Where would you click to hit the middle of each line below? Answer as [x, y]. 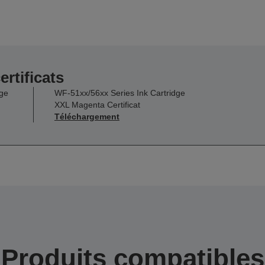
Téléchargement [87, 116]
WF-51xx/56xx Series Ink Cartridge [119, 93]
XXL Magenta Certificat [97, 104]
